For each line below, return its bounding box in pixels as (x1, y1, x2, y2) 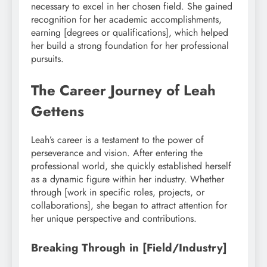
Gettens (31, 100, 84, 122)
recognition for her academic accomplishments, (31, 12, 222, 26)
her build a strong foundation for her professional (31, 38, 229, 52)
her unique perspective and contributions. (31, 211, 197, 225)
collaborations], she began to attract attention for (31, 198, 227, 212)
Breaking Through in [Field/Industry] (31, 239, 227, 256)
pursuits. (31, 51, 64, 66)
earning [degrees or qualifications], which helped (31, 25, 228, 39)
